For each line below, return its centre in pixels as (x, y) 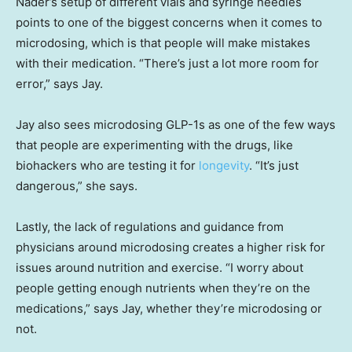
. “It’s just (274, 165)
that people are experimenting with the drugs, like (154, 145)
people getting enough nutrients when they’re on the (163, 288)
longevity (224, 165)
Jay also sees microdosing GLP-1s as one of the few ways (176, 124)
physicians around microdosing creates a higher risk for (170, 247)
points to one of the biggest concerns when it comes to (169, 22)
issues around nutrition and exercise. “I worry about (159, 267)
